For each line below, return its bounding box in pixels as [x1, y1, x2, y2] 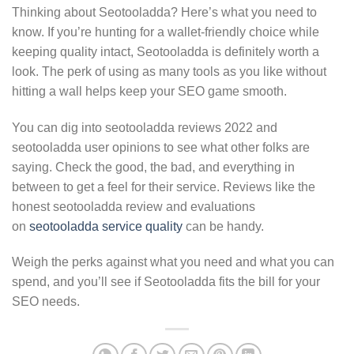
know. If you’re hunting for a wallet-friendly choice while [12, 24, 319, 39]
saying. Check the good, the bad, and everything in [12, 160, 295, 174]
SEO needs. [12, 295, 80, 309]
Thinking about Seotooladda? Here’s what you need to [12, 5, 317, 19]
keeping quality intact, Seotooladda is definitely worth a [12, 44, 319, 58]
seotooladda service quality [29, 219, 183, 233]
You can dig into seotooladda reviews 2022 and [12, 120, 277, 134]
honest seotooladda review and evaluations [12, 199, 255, 213]
